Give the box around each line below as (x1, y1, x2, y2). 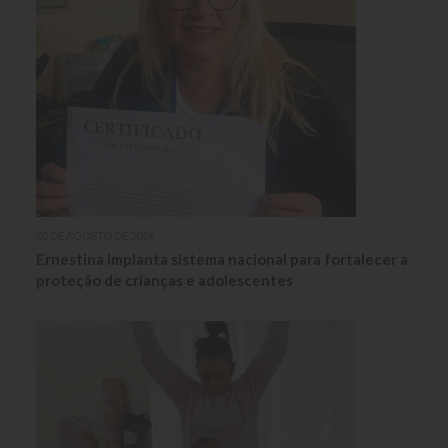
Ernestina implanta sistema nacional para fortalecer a (36, 249, 408, 268)
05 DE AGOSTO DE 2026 (36, 228, 154, 242)
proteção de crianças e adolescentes (36, 270, 293, 289)
